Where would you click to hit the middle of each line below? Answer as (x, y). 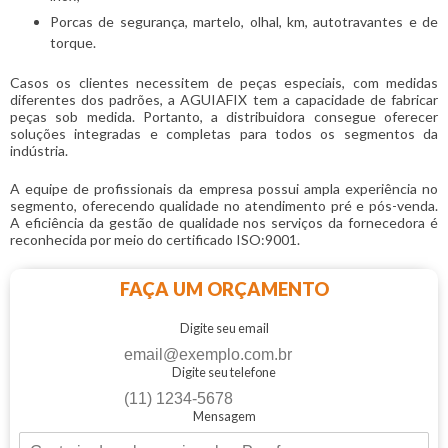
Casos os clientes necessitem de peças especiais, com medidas (224, 83)
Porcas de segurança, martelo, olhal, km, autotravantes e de (244, 22)
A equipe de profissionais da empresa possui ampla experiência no (224, 189)
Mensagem (224, 416)
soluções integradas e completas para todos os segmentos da (224, 134)
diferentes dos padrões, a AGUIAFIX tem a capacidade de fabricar (224, 100)
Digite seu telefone (224, 372)
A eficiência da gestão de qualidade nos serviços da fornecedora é (224, 223)
